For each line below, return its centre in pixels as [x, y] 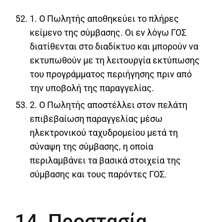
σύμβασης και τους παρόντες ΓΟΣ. [98, 174]
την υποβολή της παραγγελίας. [92, 88]
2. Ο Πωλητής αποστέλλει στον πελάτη [109, 105]
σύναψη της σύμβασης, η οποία [91, 146]
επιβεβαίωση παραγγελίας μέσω [96, 118]
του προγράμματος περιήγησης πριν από [111, 74]
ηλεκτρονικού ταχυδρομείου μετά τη [104, 132]
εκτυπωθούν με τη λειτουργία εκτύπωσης [115, 60]
